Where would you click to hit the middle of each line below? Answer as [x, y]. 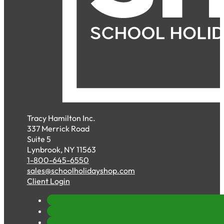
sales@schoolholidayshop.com [81, 171]
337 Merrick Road [58, 129]
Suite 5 [39, 139]
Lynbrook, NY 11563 [61, 150]
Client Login [48, 181]
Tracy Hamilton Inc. [61, 118]
